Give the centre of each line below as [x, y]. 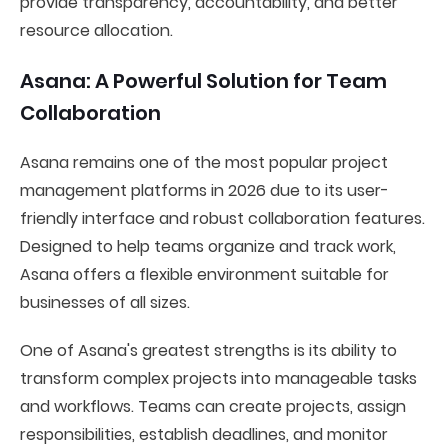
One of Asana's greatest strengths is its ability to [208, 350]
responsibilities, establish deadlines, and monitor [204, 434]
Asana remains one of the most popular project [204, 162]
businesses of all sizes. [105, 302]
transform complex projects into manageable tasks [218, 378]
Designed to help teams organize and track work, [208, 246]
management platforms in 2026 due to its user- [204, 190]
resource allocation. [96, 30]
